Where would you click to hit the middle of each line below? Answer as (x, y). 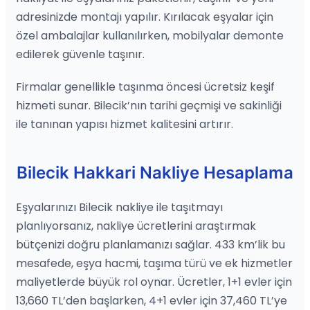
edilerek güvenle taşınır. (80, 54)
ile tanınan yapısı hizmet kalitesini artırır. (125, 124)
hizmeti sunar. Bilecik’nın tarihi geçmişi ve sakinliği (149, 105)
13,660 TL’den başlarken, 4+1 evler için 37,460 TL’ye (152, 300)
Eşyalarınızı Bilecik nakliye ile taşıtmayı (119, 207)
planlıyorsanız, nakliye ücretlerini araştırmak (136, 226)
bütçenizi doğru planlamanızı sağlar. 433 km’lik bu (151, 244)
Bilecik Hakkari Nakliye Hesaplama (155, 172)
